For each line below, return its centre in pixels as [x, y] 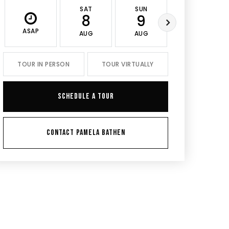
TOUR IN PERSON [44, 64]
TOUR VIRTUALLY [128, 64]
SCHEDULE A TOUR [86, 96]
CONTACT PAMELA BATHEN [86, 133]
